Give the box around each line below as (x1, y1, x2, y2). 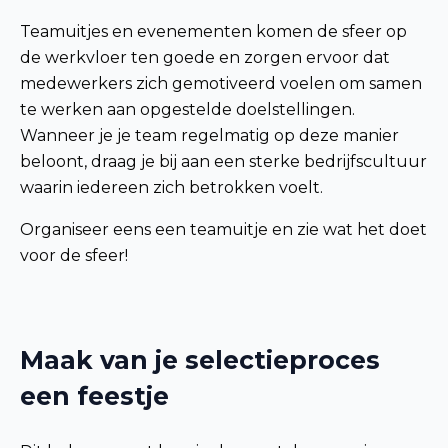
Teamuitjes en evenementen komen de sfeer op (20, 21, 407, 41)
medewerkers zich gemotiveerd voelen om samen (20, 73, 422, 93)
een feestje (20, 380, 169, 411)
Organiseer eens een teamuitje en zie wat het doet (20, 219, 427, 239)
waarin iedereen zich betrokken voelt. (20, 177, 323, 197)
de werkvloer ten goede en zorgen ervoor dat (20, 47, 390, 67)
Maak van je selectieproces (20, 344, 380, 375)
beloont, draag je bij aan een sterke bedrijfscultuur (20, 151, 427, 171)
